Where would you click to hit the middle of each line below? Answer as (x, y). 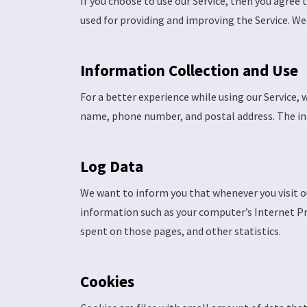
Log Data (112, 167)
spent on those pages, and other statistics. (181, 231)
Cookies (107, 282)
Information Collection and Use (189, 71)
